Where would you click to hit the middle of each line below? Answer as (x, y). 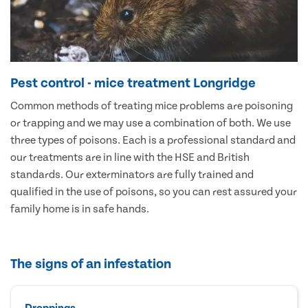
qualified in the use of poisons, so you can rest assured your (154, 191)
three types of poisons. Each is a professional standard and (153, 140)
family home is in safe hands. (80, 209)
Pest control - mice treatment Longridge (133, 83)
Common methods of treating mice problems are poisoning (152, 106)
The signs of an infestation (91, 264)
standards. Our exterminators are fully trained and (132, 174)
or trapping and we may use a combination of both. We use (151, 123)
